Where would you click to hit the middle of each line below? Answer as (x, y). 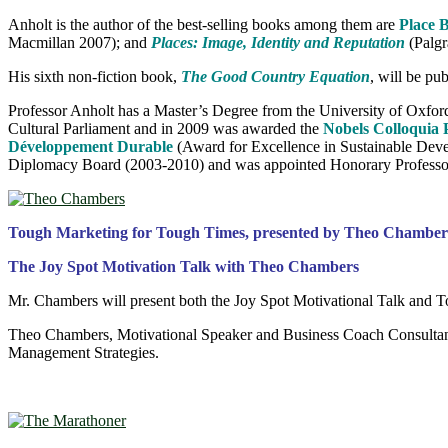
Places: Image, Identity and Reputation (278, 43)
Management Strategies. (83, 353)
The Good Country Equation (275, 77)
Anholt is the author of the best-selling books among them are (203, 25)
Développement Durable (90, 147)
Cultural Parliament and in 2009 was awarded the (165, 129)
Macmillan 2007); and (79, 43)
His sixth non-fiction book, (94, 77)
